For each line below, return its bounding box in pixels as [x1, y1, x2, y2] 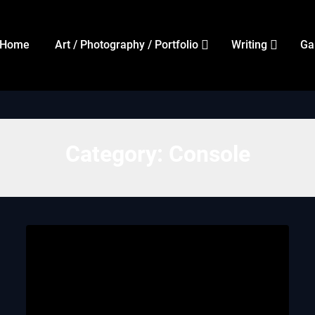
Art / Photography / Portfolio [54, 38, 198, 51]
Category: [65, 141, 169, 167]
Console [168, 141, 250, 167]
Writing [231, 38, 267, 51]
